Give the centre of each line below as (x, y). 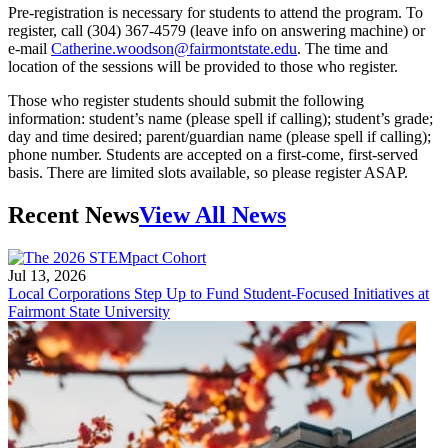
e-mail (29, 48)
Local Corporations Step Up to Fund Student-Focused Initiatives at (218, 293)
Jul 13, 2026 (47, 275)
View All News (212, 214)
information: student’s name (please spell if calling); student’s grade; (220, 118)
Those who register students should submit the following (186, 100)
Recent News (73, 214)
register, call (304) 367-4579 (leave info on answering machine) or (216, 30)
